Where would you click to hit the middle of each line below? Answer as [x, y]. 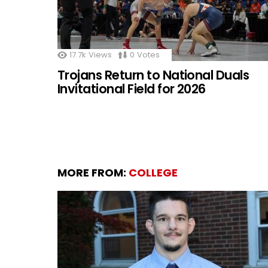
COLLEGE [153, 172]
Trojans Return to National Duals [153, 75]
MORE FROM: [93, 172]
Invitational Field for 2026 [132, 89]
